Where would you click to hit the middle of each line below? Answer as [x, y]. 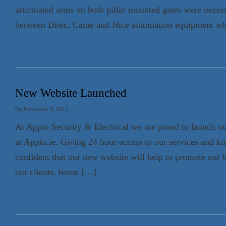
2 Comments [148, 109]
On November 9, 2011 [42, 109]
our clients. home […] [56, 172]
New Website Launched [71, 93]
